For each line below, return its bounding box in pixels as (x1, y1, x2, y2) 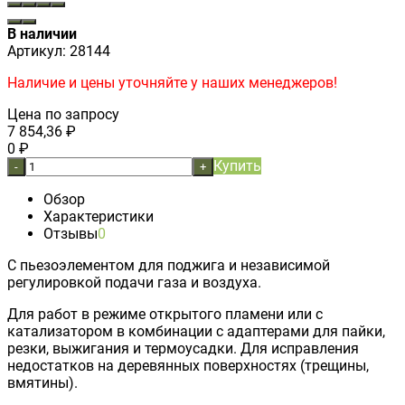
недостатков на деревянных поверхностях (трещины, (7, 356, 369, 374)
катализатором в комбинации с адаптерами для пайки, (7, 322, 385, 340)
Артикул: (7, 42, 66, 60)
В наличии (7, 24, 77, 42)
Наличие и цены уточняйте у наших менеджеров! (7, 73, 337, 91)
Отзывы (43, 224, 98, 242)
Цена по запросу (7, 105, 119, 123)
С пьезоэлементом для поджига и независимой (7, 256, 330, 274)
